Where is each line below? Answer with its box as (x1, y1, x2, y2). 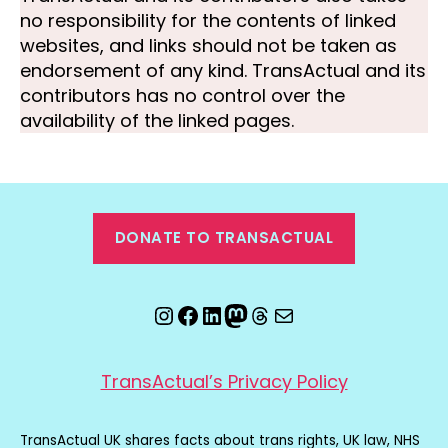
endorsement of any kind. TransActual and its (20, 57, 426, 83)
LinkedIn (199, 297, 295, 330)
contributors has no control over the (20, 82, 345, 108)
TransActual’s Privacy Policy (100, 368, 348, 394)
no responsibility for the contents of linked (20, 7, 396, 33)
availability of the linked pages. (20, 107, 294, 133)
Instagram (151, 297, 275, 330)
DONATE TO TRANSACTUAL (114, 227, 334, 248)
